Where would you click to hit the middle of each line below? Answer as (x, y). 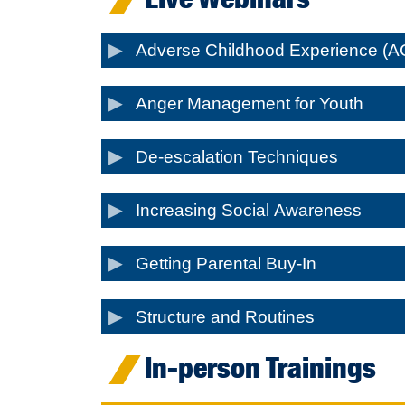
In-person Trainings (260, 368)
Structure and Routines (225, 316)
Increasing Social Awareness (249, 210)
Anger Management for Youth (250, 103)
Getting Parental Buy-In (226, 263)
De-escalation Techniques (237, 156)
